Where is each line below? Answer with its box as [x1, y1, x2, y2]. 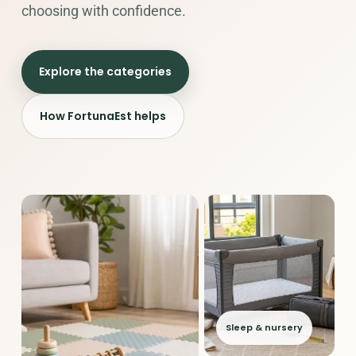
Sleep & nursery [225, 321, 303, 334]
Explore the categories [38, 64, 172, 79]
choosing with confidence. [21, 2, 186, 19]
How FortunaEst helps [39, 108, 166, 124]
